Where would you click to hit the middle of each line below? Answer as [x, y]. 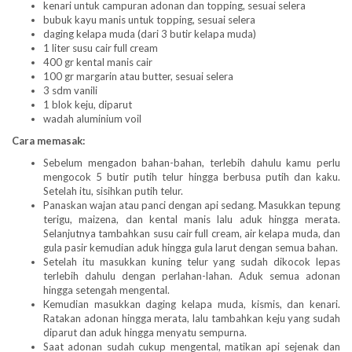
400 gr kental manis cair [98, 62]
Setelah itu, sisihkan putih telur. [113, 191]
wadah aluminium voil [92, 118]
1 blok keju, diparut [88, 104]
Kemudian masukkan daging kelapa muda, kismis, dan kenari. [192, 304]
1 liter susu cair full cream [101, 48]
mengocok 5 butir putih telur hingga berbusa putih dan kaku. [192, 176]
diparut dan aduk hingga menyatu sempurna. [145, 332]
